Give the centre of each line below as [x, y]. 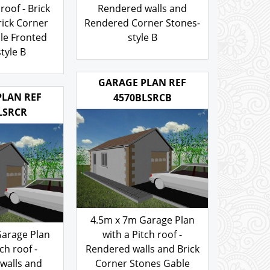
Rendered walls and [142, 24]
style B [142, 53]
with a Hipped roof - [142, 9]
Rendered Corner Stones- [142, 38]
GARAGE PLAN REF [142, 114]
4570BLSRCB [142, 129]
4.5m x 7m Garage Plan [142, 251]
